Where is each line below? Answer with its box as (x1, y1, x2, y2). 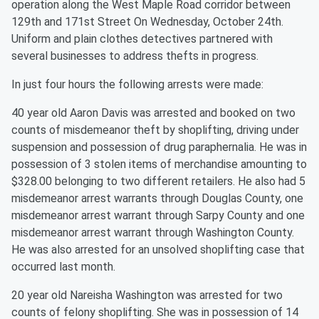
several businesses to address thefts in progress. (11, 49, 258, 63)
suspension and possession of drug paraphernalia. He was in (11, 140, 307, 154)
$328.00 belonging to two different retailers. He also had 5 (11, 174, 305, 188)
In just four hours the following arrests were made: (11, 78, 263, 91)
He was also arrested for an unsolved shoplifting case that (11, 243, 305, 256)
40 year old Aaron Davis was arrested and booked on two (11, 106, 296, 120)
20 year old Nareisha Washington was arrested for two (11, 288, 283, 302)
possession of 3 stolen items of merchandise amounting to (11, 157, 307, 171)
